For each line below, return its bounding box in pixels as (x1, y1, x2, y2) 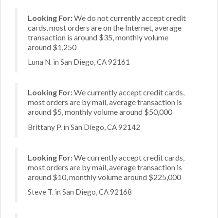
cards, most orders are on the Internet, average (28, 22, 182, 32)
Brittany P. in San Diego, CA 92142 (28, 122, 140, 131)
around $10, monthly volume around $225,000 (28, 172, 181, 182)
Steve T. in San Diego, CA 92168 (28, 187, 132, 196)
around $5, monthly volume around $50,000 (28, 107, 172, 116)
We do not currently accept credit (73, 13, 186, 22)
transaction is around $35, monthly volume (28, 32, 168, 42)
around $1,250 (28, 42, 76, 52)
